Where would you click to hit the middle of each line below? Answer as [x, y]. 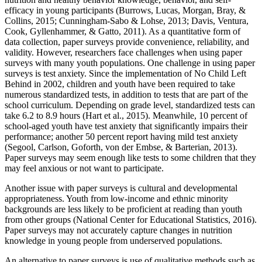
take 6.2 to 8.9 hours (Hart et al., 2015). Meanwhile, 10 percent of [126, 116]
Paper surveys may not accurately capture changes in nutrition [118, 230]
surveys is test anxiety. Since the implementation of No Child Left [125, 74]
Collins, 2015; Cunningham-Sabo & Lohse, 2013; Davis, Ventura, [127, 21]
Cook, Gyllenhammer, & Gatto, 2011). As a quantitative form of [123, 32]
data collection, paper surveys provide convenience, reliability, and [127, 42]
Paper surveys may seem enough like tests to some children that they [130, 158]
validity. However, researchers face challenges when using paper [123, 53]
